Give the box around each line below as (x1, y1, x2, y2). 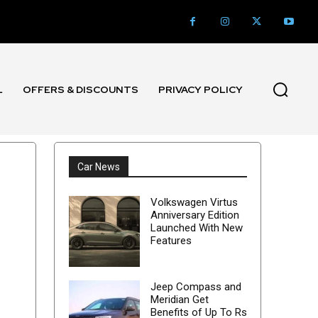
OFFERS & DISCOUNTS (23, 82, 139, 96)
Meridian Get (150, 293, 209, 307)
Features (150, 234, 192, 248)
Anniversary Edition (150, 209, 239, 222)
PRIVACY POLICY (158, 82, 243, 96)
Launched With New (150, 221, 243, 235)
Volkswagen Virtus (150, 196, 238, 209)
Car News (77, 161, 120, 173)
